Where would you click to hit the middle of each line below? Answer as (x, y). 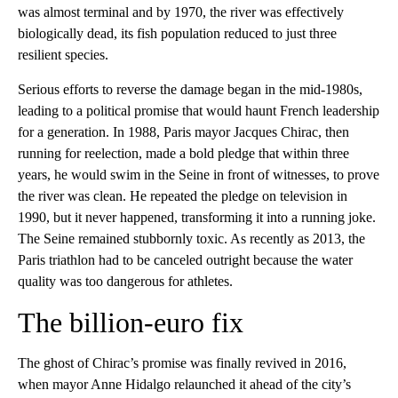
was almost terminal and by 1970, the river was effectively (181, 12)
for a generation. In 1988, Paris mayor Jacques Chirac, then (183, 132)
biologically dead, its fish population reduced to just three (177, 33)
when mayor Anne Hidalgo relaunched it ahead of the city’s (184, 384)
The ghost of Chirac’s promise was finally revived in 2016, (182, 363)
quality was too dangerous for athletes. (125, 281)
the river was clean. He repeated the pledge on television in (183, 196)
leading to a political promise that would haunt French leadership (199, 111)
